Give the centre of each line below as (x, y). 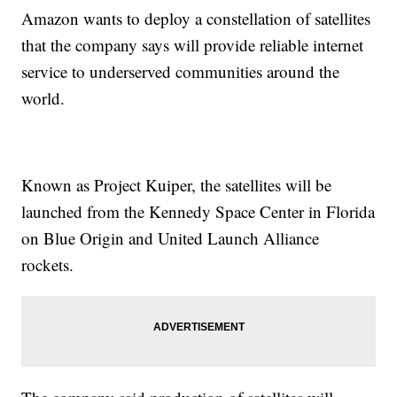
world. (46, 98)
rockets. (51, 265)
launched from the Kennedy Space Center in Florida (198, 212)
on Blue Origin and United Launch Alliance (171, 238)
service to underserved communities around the (181, 72)
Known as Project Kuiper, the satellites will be (177, 185)
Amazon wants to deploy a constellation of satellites (196, 19)
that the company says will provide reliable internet (193, 45)
